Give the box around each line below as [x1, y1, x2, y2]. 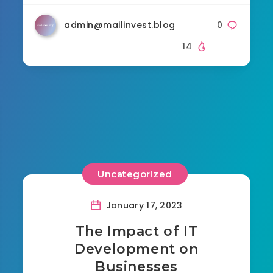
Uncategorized [97, 168, 172, 180]
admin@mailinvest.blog [64, 18, 175, 31]
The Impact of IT [75, 222, 198, 239]
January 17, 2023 [103, 199, 183, 211]
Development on [74, 240, 199, 257]
